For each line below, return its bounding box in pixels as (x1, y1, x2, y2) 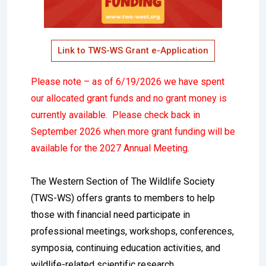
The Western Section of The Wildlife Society (31, 175, 215, 187)
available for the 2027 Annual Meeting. (31, 142, 189, 154)
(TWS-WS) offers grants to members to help (31, 192, 215, 204)
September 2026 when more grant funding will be (31, 125, 235, 137)
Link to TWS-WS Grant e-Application (58, 45, 208, 56)
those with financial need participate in (31, 208, 190, 220)
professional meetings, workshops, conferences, (31, 225, 234, 237)
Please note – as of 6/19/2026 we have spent (31, 75, 224, 87)
